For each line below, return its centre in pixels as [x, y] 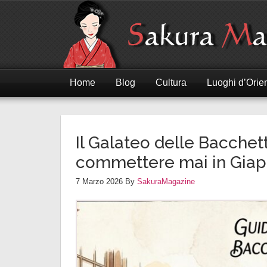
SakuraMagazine [166, 181]
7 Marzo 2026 [99, 181]
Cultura [171, 83]
